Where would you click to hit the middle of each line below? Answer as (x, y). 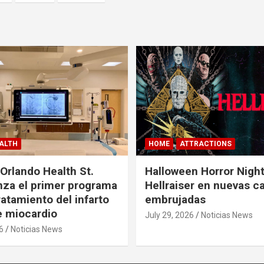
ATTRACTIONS (206, 143)
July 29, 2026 (169, 215)
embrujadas (175, 199)
